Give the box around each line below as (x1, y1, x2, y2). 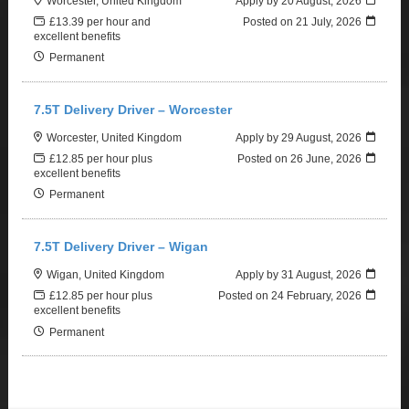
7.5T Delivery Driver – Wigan (34, 238, 209, 254)
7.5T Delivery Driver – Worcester (34, 101, 233, 117)
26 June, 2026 (289, 152, 362, 165)
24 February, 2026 (270, 289, 362, 302)
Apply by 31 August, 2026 (235, 268, 362, 281)
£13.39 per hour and (49, 15, 152, 27)
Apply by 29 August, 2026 (235, 131, 362, 143)
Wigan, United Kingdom (47, 268, 165, 281)
